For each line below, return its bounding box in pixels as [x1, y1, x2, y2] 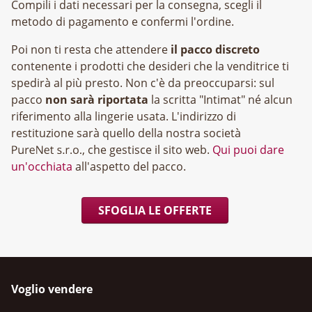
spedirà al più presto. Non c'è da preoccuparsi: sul [11, 75, 274, 91]
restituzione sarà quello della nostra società [11, 125, 241, 141]
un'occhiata [11, 159, 72, 175]
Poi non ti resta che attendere [11, 42, 171, 58]
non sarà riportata [45, 92, 148, 108]
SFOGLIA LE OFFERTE [97, 203, 212, 219]
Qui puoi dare [212, 142, 284, 158]
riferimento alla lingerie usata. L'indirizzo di [11, 109, 236, 125]
